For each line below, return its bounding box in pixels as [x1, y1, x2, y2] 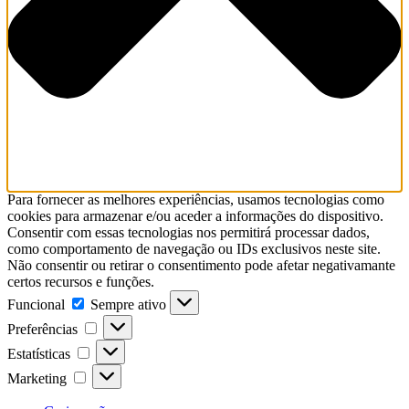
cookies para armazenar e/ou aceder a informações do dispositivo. [7, 208, 383, 225]
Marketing [7, 371, 67, 387]
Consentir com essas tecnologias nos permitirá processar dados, [7, 225, 370, 241]
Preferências [7, 321, 78, 338]
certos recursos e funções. [7, 274, 154, 290]
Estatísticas [7, 346, 70, 362]
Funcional [7, 297, 65, 313]
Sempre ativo [90, 297, 170, 313]
